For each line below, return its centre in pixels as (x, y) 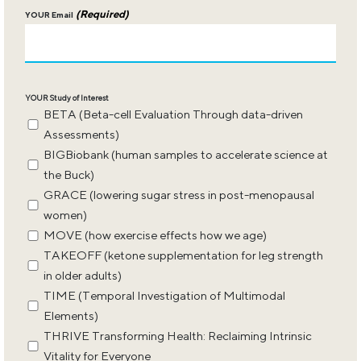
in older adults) (82, 276)
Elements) (71, 316)
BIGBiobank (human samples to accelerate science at (185, 155)
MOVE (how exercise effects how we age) (155, 235)
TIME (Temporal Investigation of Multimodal (164, 296)
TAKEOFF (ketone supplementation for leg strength (183, 255)
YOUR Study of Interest (66, 98)
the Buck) (68, 175)
